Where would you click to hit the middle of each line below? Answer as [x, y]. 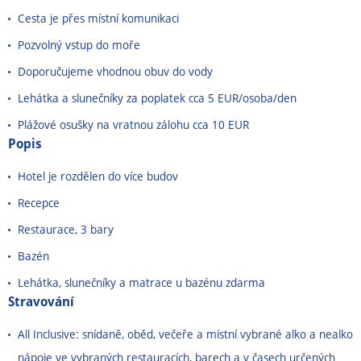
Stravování [41, 301]
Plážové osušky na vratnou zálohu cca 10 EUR [133, 124]
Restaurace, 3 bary [66, 229]
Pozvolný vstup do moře [79, 45]
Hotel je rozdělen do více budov [98, 176]
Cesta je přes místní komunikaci [98, 18]
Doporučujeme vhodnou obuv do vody [115, 71]
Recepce [39, 203]
